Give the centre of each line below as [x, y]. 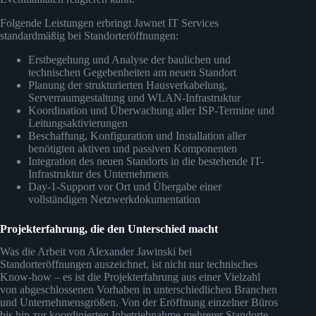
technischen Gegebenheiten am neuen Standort [132, 72]
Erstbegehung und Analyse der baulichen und [129, 59]
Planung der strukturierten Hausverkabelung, [128, 85]
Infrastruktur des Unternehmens [98, 174]
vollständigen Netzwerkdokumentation [114, 199]
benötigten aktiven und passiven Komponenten [133, 148]
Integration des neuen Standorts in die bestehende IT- [146, 161]
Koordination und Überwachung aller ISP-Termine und [151, 110]
